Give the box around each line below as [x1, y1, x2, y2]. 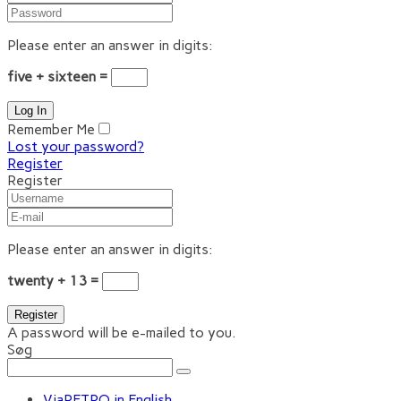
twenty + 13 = [7, 272, 102, 289]
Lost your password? [7, 138, 144, 155]
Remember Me [7, 121, 95, 138]
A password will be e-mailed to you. [7, 324, 236, 341]
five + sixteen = [7, 68, 111, 85]
